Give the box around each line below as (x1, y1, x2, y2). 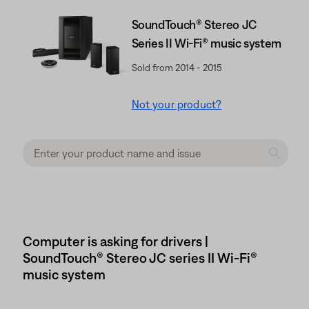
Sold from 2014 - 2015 (131, 62, 222, 73)
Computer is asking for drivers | (23, 233, 208, 249)
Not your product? (131, 98, 222, 110)
